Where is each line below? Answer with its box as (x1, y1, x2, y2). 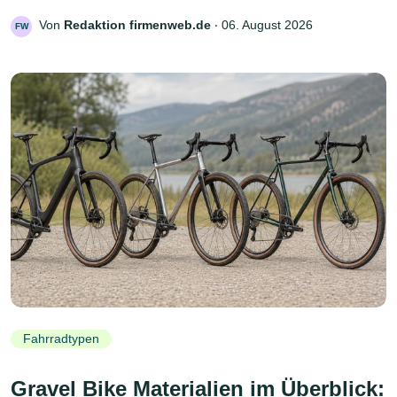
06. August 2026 (222, 17, 313, 32)
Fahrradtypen (23, 331, 99, 346)
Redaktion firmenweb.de (64, 17, 211, 32)
